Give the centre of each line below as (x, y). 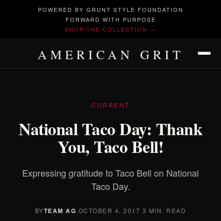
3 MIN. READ (164, 210)
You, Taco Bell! (110, 147)
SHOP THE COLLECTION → (110, 29)
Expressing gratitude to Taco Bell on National (110, 173)
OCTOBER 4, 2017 (109, 210)
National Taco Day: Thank (110, 129)
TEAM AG (60, 211)
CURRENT (110, 105)
